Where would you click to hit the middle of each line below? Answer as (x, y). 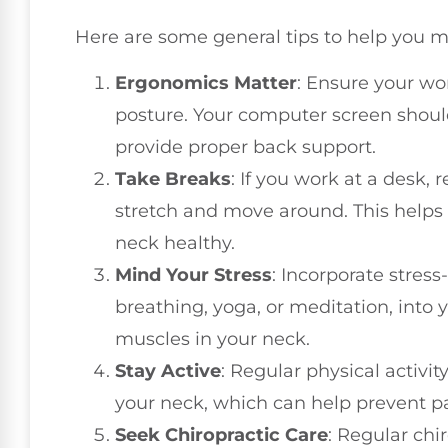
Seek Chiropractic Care (221, 434)
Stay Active (168, 370)
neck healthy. (175, 242)
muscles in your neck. (212, 338)
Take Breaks (173, 178)
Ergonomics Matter (206, 82)
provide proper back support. (245, 146)
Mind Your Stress (193, 274)
